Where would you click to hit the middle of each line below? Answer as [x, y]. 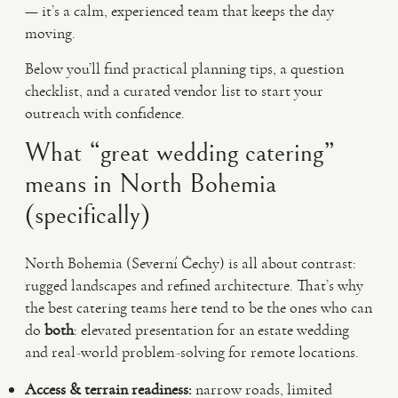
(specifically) [88, 215]
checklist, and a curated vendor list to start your [174, 91]
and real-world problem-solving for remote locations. [192, 352]
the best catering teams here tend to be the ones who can [199, 307]
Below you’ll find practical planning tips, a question [184, 68]
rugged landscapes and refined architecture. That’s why [194, 285]
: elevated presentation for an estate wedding [211, 330]
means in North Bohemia [151, 184]
